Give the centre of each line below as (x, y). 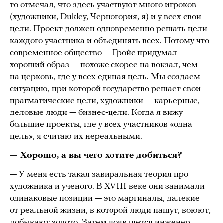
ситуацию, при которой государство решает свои (105, 89)
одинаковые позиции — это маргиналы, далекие (105, 198)
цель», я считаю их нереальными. (76, 136)
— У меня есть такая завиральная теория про (99, 174)
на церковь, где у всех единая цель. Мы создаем (105, 77)
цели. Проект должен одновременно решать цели (109, 29)
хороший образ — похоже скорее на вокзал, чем (104, 65)
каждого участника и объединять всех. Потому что (110, 41)
